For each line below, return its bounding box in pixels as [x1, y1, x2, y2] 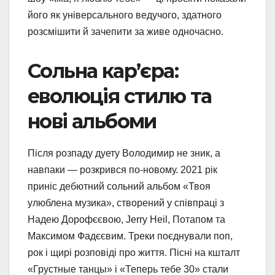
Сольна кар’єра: [28, 59, 178, 83]
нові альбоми [28, 109, 157, 134]
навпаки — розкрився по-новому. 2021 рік [28, 164, 217, 175]
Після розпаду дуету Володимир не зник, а [28, 147, 220, 158]
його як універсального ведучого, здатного [28, 10, 222, 21]
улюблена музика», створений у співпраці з [28, 197, 224, 208]
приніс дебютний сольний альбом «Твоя [28, 180, 211, 192]
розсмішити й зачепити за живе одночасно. [28, 26, 223, 37]
